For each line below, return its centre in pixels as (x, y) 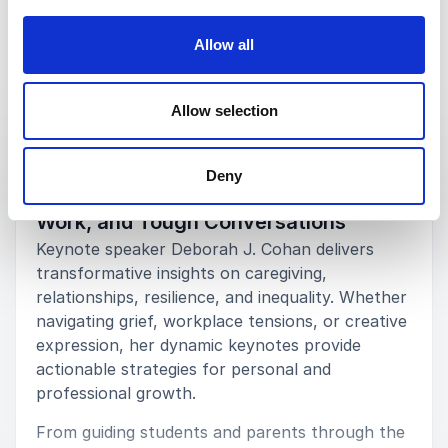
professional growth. (116, 393)
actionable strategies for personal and (183, 369)
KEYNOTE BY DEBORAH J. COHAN (172, 157)
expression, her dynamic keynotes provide (198, 345)
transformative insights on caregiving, (181, 273)
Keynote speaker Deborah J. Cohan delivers (205, 249)
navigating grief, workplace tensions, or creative (221, 321)
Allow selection (224, 110)
